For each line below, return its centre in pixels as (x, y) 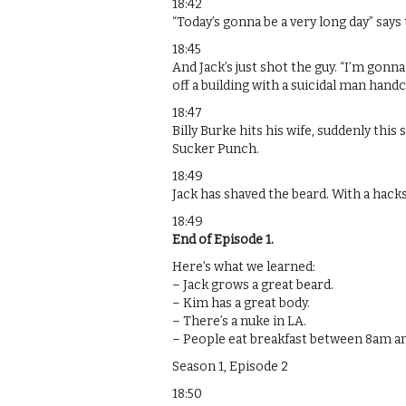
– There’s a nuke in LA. (239, 321)
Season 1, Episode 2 (230, 366)
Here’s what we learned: (244, 266)
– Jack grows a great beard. (253, 285)
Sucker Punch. (216, 149)
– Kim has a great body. (241, 303)
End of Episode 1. (223, 239)
